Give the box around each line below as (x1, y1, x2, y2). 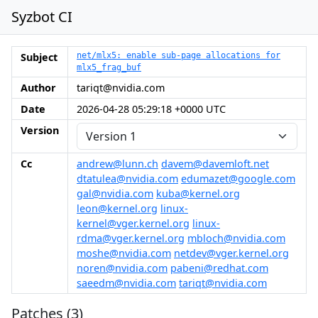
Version (21, 124, 59, 137)
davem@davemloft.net (161, 157, 269, 170)
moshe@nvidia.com (77, 246, 171, 260)
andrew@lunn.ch (77, 157, 158, 170)
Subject (21, 50, 57, 64)
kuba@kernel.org (156, 187, 240, 200)
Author (21, 81, 56, 94)
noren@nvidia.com (77, 261, 168, 275)
